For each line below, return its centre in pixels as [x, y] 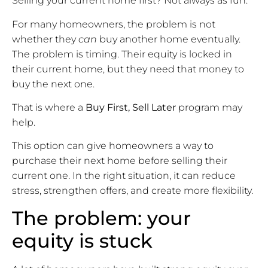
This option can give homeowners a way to [113, 146]
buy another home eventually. [169, 39]
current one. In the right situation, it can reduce [124, 176]
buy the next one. [53, 84]
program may [209, 107]
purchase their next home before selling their [120, 161]
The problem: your [101, 218]
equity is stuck [82, 240]
